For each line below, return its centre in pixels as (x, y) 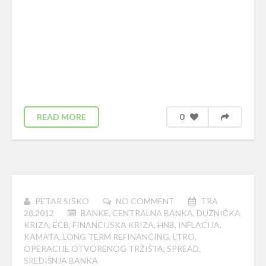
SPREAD (183, 248)
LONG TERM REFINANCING (116, 237)
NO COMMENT (145, 201)
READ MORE (61, 117)
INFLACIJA (199, 225)
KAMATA (42, 237)
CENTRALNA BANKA (153, 213)
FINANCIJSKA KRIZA (113, 225)
